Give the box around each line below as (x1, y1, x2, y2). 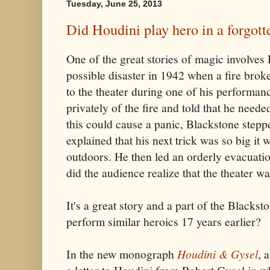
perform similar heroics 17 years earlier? (66, 213, 261, 230)
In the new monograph (66, 246, 177, 263)
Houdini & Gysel (177, 246, 258, 262)
